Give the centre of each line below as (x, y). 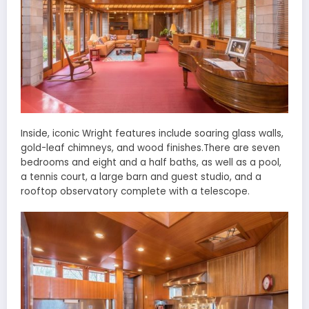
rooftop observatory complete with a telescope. (135, 192)
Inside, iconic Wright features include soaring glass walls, (152, 134)
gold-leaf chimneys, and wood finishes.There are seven (150, 148)
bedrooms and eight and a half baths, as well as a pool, (151, 163)
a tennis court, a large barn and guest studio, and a (141, 177)
